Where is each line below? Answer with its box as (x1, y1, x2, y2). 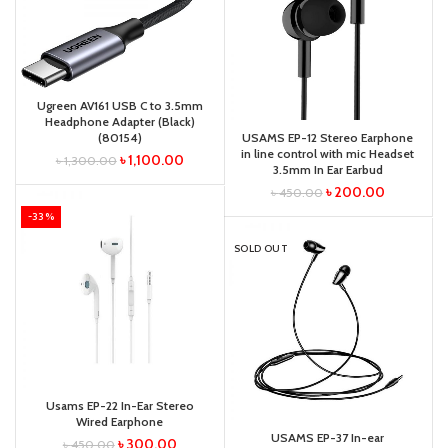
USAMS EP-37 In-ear (271, 430, 385, 446)
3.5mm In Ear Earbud (272, 162, 383, 178)
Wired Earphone (76, 414, 164, 430)
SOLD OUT (234, 241, 289, 255)
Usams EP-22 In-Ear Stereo (45, 398, 194, 414)
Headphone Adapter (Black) (44, 114, 195, 130)
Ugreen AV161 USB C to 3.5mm (36, 98, 203, 114)
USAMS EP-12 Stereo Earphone (242, 130, 414, 146)
